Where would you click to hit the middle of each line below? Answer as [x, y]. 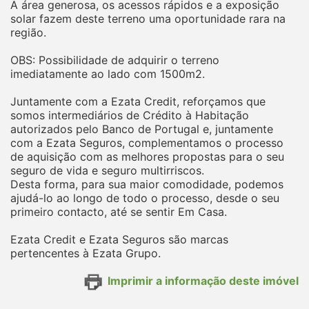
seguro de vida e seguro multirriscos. [107, 170]
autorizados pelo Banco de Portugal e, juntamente [142, 129]
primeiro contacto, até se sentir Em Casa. [119, 211]
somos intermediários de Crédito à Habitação [130, 115]
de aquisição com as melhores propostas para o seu [147, 156]
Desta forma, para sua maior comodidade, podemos [147, 184]
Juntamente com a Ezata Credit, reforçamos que [138, 101]
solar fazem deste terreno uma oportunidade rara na [148, 18]
